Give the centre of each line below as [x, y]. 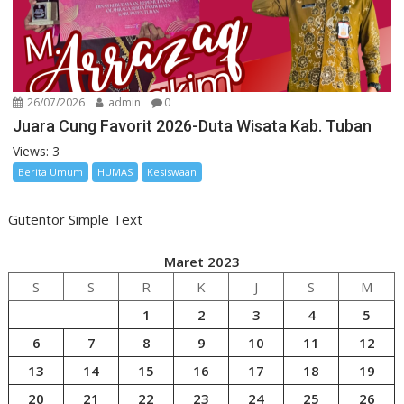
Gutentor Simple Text [76, 220]
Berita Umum [51, 171]
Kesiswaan [172, 171]
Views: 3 [37, 151]
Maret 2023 [202, 261]
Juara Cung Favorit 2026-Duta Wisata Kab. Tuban [193, 125]
